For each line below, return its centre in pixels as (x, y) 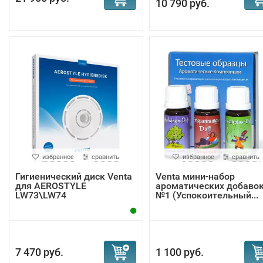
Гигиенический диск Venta (74, 176)
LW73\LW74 (41, 195)
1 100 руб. (179, 252)
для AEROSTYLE (51, 186)
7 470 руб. (39, 252)
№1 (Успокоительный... (207, 195)
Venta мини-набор (195, 176)
